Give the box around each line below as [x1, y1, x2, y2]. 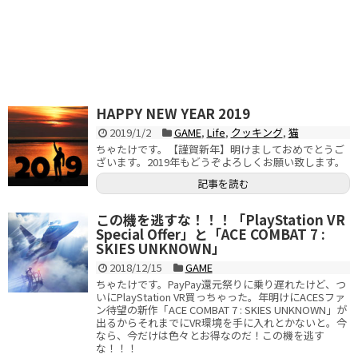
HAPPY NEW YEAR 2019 [96, 103, 250, 123]
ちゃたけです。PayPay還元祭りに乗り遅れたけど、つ [96, 276, 346, 292]
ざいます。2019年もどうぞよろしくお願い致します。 [96, 154, 345, 169]
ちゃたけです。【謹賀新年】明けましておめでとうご [96, 141, 344, 157]
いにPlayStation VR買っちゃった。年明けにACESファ [96, 289, 345, 304]
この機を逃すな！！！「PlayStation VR [96, 209, 345, 229]
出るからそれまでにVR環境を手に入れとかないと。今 [96, 315, 347, 330]
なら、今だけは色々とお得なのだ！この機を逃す [96, 328, 324, 343]
